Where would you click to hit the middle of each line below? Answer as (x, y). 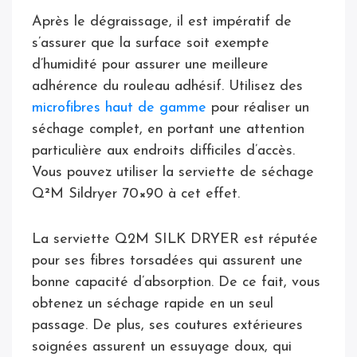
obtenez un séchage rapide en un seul (153, 304)
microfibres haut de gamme (119, 108)
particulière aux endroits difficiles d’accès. (163, 151)
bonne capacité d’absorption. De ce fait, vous (176, 282)
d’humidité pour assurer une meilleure (150, 65)
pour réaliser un (258, 108)
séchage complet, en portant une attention (168, 129)
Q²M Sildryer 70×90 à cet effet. (138, 194)
